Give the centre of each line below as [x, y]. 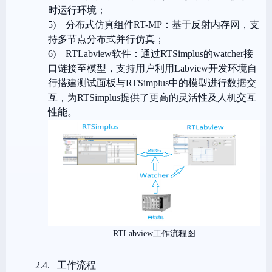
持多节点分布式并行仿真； [106, 39]
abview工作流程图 [162, 233]
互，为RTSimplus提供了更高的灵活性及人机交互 [152, 97]
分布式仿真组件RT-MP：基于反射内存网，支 [162, 25]
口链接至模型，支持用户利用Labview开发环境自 [152, 68]
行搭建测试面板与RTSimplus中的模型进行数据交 [152, 83]
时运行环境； [77, 10]
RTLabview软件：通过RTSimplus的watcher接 [159, 54]
